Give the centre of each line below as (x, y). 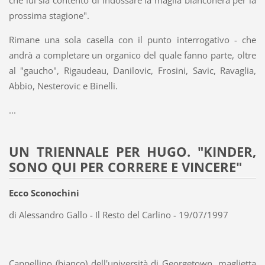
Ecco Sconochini (44, 193)
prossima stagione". (49, 16)
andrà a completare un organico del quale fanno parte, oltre (132, 55)
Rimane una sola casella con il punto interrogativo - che (132, 40)
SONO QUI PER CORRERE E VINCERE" (125, 167)
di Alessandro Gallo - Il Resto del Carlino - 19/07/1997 (118, 215)
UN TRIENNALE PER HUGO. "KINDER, (132, 151)
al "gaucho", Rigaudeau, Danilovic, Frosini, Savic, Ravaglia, (132, 71)
